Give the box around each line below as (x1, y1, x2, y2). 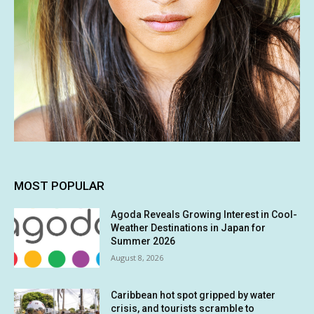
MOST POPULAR (14, 178, 104, 193)
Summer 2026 (111, 235, 176, 247)
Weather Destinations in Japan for (111, 221, 266, 233)
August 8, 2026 (111, 252, 164, 263)
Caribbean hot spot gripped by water (111, 289, 276, 301)
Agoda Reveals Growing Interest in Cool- (111, 208, 298, 220)
